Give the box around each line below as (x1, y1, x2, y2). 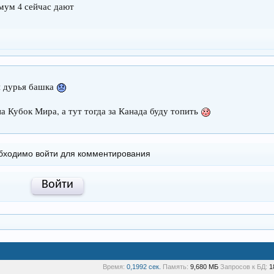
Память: (162, 263, 188, 270)
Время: (102, 263, 125, 270)
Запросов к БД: (220, 263, 267, 270)
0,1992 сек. (126, 263, 161, 270)
